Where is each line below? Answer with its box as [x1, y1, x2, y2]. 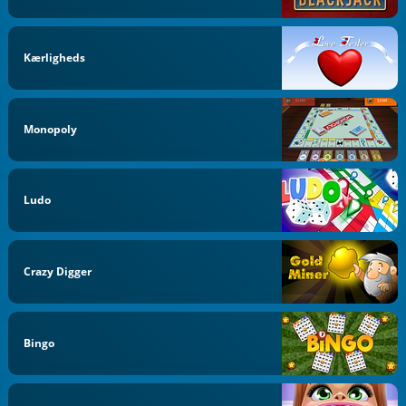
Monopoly [24, 121, 78, 137]
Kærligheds [24, 49, 86, 65]
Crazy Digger [24, 264, 92, 279]
